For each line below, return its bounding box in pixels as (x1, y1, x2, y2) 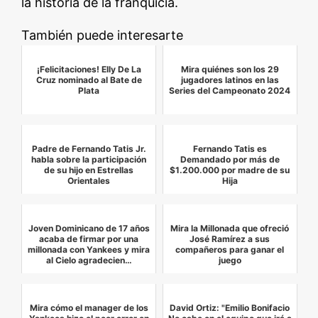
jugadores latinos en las (180, 74, 279, 85)
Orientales (67, 175, 111, 186)
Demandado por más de (180, 153, 280, 165)
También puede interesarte (21, 27, 184, 43)
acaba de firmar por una (39, 233, 139, 244)
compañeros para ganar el (175, 243, 285, 255)
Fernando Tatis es (192, 143, 267, 154)
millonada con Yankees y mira (28, 243, 150, 255)
